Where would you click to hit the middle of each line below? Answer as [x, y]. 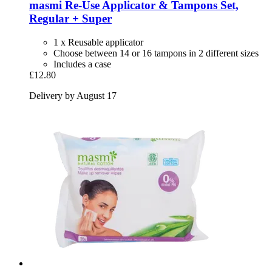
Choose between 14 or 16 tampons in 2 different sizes [156, 53]
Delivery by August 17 [73, 96]
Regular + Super [70, 19]
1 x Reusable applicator [98, 42]
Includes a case [82, 64]
